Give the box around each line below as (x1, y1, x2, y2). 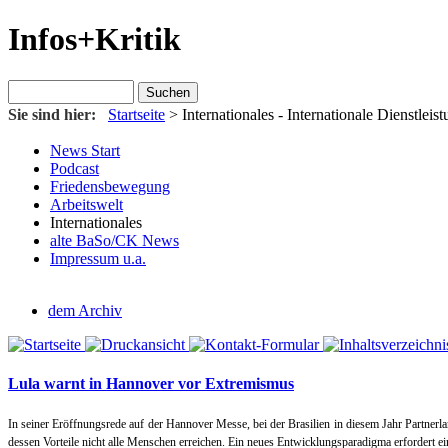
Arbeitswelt (50, 195, 123, 213)
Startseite (108, 105, 165, 123)
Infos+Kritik (8, 21, 181, 58)
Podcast (50, 159, 99, 177)
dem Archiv (48, 301, 122, 319)
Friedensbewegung (50, 177, 170, 195)
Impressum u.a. (50, 249, 146, 267)
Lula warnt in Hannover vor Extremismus (8, 375, 294, 393)
